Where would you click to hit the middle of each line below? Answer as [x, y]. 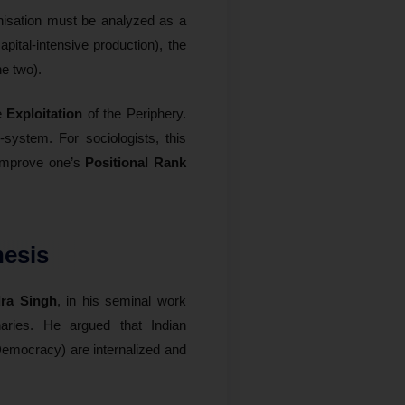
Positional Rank [136, 162]
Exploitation [45, 113]
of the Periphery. [135, 113]
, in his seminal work [122, 300]
